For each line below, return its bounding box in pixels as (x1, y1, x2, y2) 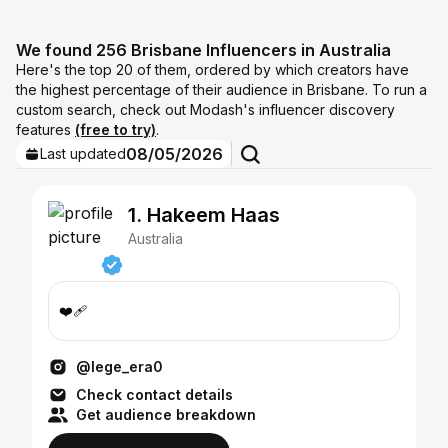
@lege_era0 (76, 358, 163, 375)
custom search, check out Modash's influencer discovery (16, 101, 395, 118)
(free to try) (75, 121, 156, 138)
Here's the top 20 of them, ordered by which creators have (16, 61, 409, 78)
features (16, 121, 75, 138)
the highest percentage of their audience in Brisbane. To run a (16, 81, 427, 98)
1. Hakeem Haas (128, 203, 280, 227)
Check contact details (76, 386, 233, 403)
